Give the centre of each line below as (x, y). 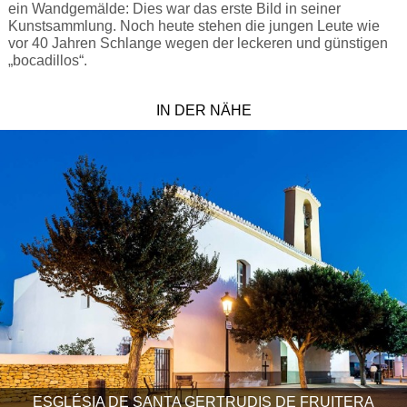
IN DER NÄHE (203, 110)
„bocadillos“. (47, 60)
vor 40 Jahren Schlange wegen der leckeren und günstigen (198, 43)
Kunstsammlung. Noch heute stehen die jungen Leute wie (194, 25)
